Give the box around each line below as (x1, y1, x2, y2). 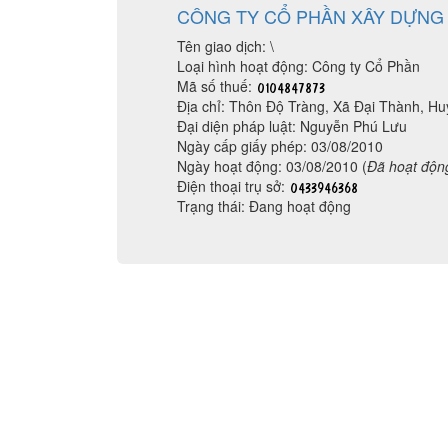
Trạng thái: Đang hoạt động (177, 196, 351, 217)
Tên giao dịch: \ (177, 36, 274, 56)
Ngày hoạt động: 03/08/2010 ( (177, 156, 367, 176)
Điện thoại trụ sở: (177, 176, 289, 196)
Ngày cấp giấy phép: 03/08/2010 (177, 136, 383, 156)
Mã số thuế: (177, 76, 256, 96)
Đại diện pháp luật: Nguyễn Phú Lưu (177, 116, 407, 136)
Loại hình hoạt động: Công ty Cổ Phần (177, 56, 420, 76)
